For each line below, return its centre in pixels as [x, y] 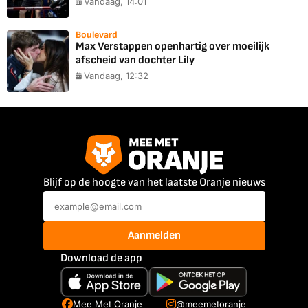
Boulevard [97, 35]
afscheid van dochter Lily [135, 60]
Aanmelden [154, 235]
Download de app [101, 258]
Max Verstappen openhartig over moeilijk [173, 47]
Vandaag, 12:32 [116, 76]
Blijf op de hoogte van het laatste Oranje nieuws [154, 182]
